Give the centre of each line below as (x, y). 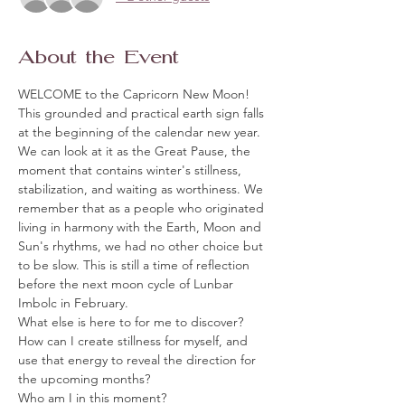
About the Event (99, 59)
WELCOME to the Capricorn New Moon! (134, 94)
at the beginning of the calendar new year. (141, 132)
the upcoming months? (84, 379)
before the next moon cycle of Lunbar (127, 284)
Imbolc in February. (75, 303)
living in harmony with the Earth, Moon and (141, 227)
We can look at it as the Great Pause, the (136, 151)
